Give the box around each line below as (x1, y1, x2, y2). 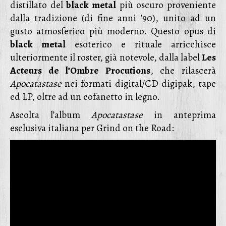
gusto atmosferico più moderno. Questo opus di (10, 25, 216, 38)
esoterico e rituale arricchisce (66, 38, 216, 51)
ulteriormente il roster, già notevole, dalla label (10, 51, 202, 64)
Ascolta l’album (10, 108, 91, 122)
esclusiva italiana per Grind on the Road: (10, 122, 174, 135)
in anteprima (143, 108, 216, 122)
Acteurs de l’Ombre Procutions (10, 64, 150, 77)
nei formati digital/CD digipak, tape (62, 77, 216, 90)
